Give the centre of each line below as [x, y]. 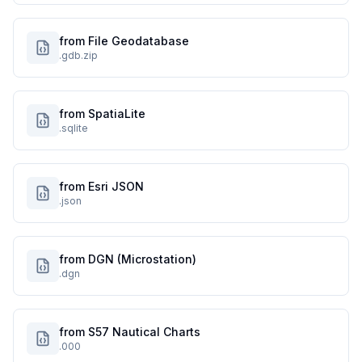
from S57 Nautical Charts [130, 332]
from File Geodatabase [124, 41]
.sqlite [74, 128]
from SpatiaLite [102, 114]
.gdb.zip [78, 55]
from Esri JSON [101, 186]
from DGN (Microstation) [128, 259]
